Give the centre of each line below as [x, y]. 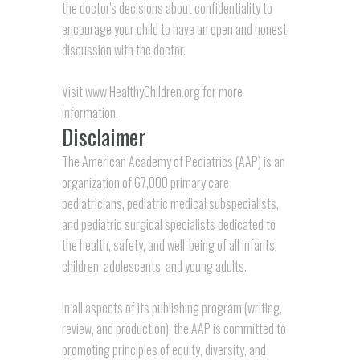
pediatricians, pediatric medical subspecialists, [170, 203]
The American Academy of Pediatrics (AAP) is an [173, 161]
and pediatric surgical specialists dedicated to [168, 224]
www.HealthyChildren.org [142, 91]
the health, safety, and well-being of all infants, [169, 245]
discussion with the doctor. [123, 49]
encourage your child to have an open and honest [174, 29]
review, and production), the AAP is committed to [174, 329]
